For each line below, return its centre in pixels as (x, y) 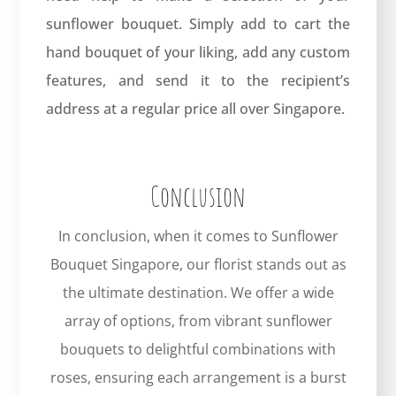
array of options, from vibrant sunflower (198, 320)
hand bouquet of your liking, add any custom (198, 52)
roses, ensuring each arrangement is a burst (198, 377)
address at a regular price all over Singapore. (196, 108)
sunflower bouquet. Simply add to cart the (198, 23)
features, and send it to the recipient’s (198, 80)
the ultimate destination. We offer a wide (198, 292)
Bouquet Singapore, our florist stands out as (198, 264)
